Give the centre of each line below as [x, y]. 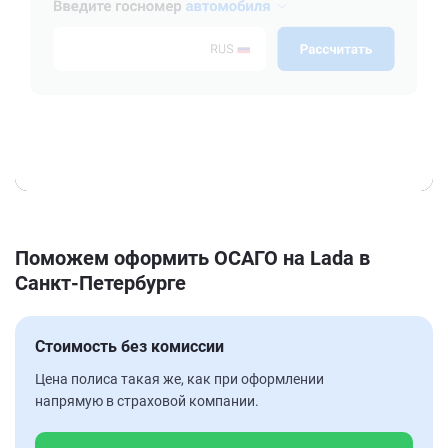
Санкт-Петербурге [100, 282]
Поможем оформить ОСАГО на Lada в [192, 257]
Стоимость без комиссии [129, 346]
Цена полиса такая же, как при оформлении [179, 378]
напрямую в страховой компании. [147, 400]
